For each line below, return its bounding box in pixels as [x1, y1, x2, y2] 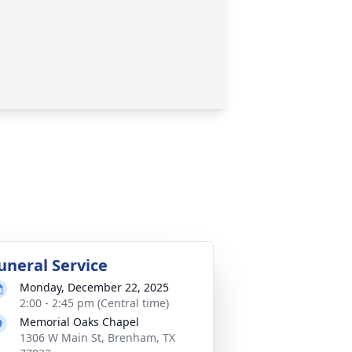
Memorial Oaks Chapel [20, 314, 139, 329]
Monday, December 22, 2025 [20, 280, 169, 295]
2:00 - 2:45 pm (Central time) [20, 295, 169, 310]
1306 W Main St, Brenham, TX [20, 330, 175, 345]
